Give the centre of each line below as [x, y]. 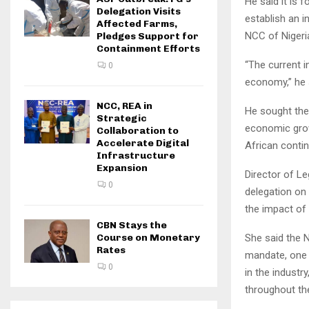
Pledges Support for [148, 36]
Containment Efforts [148, 49]
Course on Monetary [148, 238]
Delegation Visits [139, 11]
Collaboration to [138, 131]
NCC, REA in [124, 106]
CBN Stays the [132, 225]
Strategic [122, 118]
